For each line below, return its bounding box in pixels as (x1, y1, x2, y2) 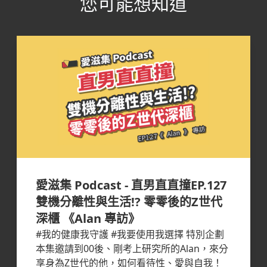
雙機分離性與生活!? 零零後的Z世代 (36, 194, 222, 210)
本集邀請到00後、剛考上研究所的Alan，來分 (36, 242, 228, 256)
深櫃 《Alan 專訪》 (36, 210, 140, 227)
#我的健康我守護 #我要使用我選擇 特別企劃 (36, 228, 224, 241)
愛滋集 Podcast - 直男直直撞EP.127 (36, 177, 226, 194)
